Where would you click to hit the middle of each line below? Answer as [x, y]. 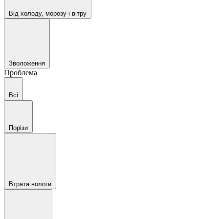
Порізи [18, 128]
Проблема [21, 73]
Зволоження [27, 63]
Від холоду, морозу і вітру [48, 13]
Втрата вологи [30, 184]
